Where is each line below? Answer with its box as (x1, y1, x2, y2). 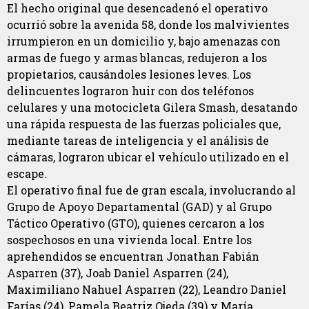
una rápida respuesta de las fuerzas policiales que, (7, 117, 281, 132)
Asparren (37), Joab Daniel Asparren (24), (7, 266, 228, 281)
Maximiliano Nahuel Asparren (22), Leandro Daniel (7, 282, 286, 297)
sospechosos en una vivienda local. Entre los (7, 232, 252, 248)
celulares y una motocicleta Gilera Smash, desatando (7, 100, 297, 115)
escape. (7, 166, 47, 181)
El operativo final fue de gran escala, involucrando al (7, 183, 296, 198)
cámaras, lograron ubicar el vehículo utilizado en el (7, 150, 289, 165)
